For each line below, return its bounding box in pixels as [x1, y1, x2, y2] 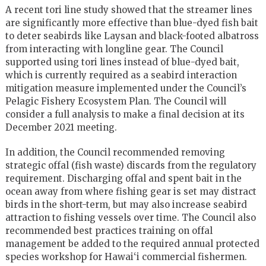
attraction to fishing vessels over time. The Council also [5, 211, 256, 223]
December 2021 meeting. [5, 121, 117, 133]
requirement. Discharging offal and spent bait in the [5, 172, 242, 184]
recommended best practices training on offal [5, 224, 213, 236]
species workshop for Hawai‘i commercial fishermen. [5, 251, 247, 262]
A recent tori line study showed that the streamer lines [5, 4, 252, 15]
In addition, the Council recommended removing [5, 146, 225, 158]
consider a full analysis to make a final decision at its [5, 108, 245, 120]
